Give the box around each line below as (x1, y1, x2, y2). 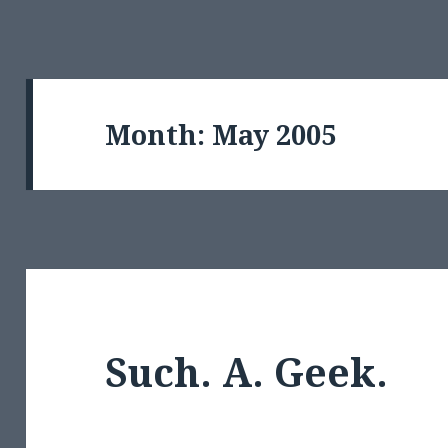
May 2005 (212, 115, 337, 153)
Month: (105, 115, 213, 153)
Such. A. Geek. (105, 345, 389, 399)
